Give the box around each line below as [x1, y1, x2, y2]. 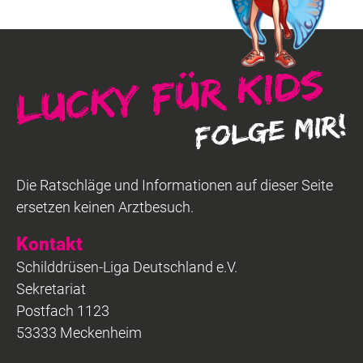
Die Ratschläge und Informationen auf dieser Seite [16, 177, 333, 194]
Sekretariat [16, 280, 86, 298]
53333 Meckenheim [16, 324, 142, 342]
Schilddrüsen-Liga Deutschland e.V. [16, 258, 237, 276]
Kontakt [16, 233, 83, 256]
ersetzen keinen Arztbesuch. [16, 199, 194, 216]
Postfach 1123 [16, 302, 109, 320]
